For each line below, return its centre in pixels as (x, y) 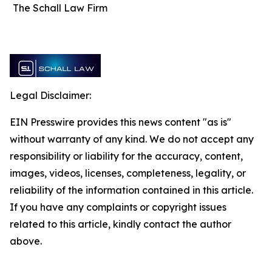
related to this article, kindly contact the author (121, 224)
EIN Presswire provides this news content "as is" (121, 122)
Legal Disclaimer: (50, 95)
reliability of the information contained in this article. (131, 190)
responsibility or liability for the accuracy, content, (126, 156)
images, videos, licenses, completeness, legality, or (128, 173)
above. (26, 241)
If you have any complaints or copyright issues (118, 207)
